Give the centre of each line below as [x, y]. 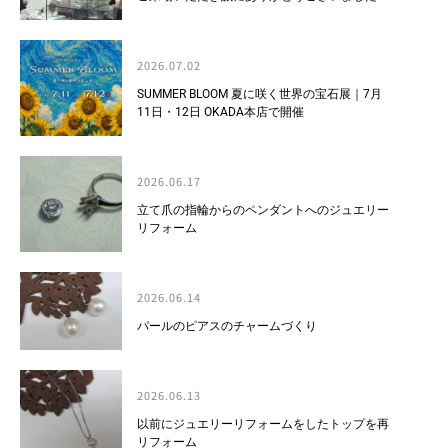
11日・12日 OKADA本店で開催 [220, 111]
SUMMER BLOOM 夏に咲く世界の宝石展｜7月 [259, 93]
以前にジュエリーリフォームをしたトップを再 [263, 423]
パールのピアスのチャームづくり [227, 325]
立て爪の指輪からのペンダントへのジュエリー [263, 209]
